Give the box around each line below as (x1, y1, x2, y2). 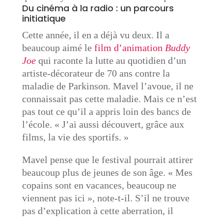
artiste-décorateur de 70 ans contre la (22, 68, 170, 79)
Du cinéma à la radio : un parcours (22, 2, 174, 14)
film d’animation (94, 42, 165, 53)
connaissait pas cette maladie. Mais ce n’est (22, 93, 197, 104)
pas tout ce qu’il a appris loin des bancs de (22, 106, 191, 117)
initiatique (22, 12, 66, 25)
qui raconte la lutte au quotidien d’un (35, 55, 186, 66)
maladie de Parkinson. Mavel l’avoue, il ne (22, 81, 193, 91)
